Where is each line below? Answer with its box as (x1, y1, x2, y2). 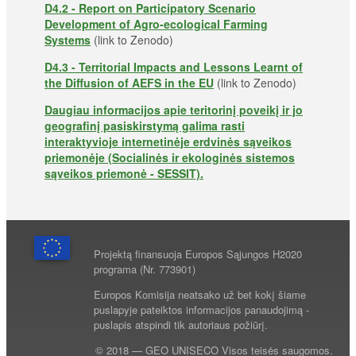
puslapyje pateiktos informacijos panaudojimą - (94, 302, 310, 318)
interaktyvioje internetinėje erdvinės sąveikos (44, 133, 292, 150)
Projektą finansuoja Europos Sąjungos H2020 (94, 246, 303, 262)
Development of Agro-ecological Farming (44, 16, 268, 33)
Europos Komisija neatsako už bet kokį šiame (94, 287, 307, 303)
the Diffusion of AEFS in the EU (44, 75, 214, 91)
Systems (44, 32, 91, 48)
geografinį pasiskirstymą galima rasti (44, 118, 245, 134)
